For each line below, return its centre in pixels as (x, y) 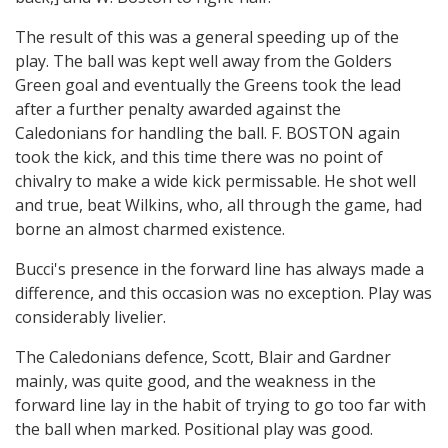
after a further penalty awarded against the (178, 109)
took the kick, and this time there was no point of (199, 157)
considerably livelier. (90, 317)
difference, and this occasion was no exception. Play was (223, 293)
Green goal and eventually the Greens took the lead (208, 85)
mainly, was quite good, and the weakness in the (195, 381)
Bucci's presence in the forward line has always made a (219, 269)
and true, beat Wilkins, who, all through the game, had (218, 205)
